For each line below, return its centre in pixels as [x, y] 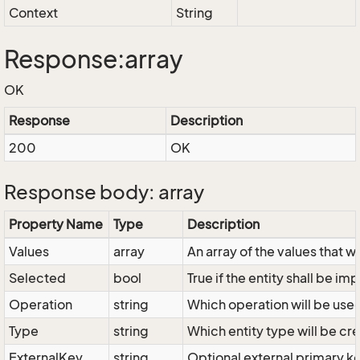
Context [33, 13]
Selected [37, 278]
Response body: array [104, 192]
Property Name [56, 224]
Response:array [94, 59]
